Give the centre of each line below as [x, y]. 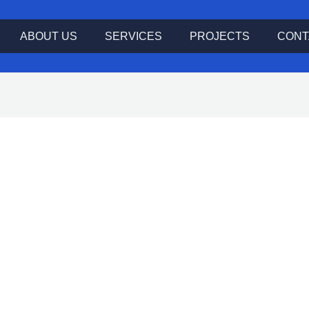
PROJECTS [220, 36]
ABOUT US [49, 36]
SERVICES [133, 36]
